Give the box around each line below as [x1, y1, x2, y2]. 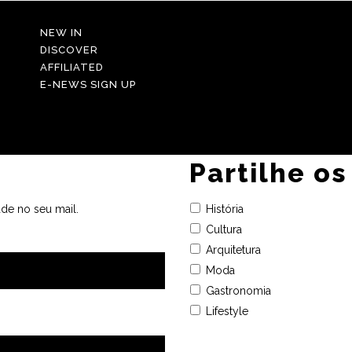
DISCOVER [39, 43, 98, 56]
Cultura [205, 222, 242, 236]
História [205, 202, 244, 215]
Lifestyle [205, 304, 248, 317]
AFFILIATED [39, 60, 104, 73]
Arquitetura [205, 243, 261, 256]
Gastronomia [205, 284, 271, 297]
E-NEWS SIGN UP [39, 78, 136, 90]
